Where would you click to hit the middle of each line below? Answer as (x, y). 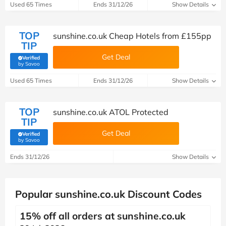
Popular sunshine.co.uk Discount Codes (108, 194)
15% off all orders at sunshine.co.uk (103, 216)
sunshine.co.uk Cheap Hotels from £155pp (132, 36)
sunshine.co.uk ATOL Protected (111, 112)
